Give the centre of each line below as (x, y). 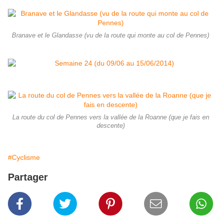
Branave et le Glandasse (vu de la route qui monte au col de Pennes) (110, 36)
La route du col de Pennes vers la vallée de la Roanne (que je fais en (110, 118)
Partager (28, 177)
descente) (110, 126)
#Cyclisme (24, 158)
